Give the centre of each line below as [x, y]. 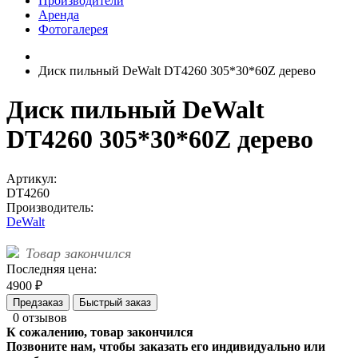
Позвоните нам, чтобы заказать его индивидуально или [166, 346]
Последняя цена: [52, 268]
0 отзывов [40, 317]
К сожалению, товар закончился [100, 332]
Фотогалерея [73, 29]
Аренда [59, 15]
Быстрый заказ [115, 302]
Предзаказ [38, 302]
